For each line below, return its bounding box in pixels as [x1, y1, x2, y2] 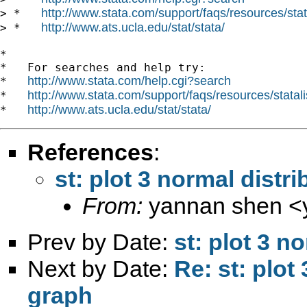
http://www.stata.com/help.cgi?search [27, 73, 231, 88]
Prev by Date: [27, 228, 174, 255]
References [27, 138, 153, 165]
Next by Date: [27, 255, 174, 282]
